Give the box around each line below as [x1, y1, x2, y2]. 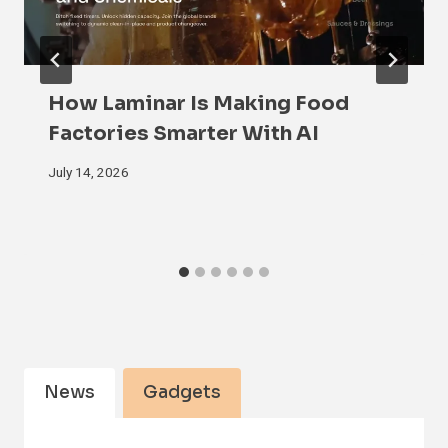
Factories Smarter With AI [48, 121, 319, 147]
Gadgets [143, 382, 221, 404]
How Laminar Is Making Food [48, 91, 349, 117]
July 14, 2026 [48, 162, 129, 183]
